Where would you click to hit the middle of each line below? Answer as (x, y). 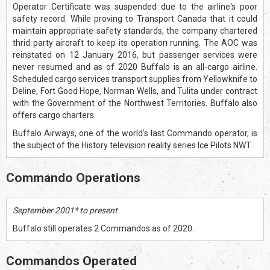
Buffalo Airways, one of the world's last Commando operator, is (135, 133)
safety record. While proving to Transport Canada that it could (135, 18)
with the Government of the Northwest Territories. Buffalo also (135, 103)
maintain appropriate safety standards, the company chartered (135, 30)
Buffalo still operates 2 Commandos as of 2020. (103, 228)
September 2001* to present (65, 210)
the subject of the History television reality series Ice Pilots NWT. (133, 145)
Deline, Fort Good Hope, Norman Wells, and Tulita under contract (135, 91)
